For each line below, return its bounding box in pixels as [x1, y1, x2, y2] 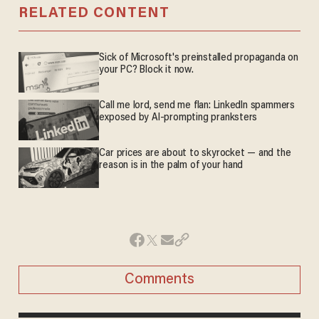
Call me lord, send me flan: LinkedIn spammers [99, 100, 295, 112]
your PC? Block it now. [99, 65, 194, 76]
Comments [125, 272, 194, 287]
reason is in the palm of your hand [99, 160, 244, 172]
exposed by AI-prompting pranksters [99, 113, 258, 124]
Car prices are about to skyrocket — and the [99, 148, 291, 159]
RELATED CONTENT [18, 6, 169, 21]
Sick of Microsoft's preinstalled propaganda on [99, 53, 298, 64]
